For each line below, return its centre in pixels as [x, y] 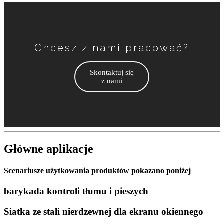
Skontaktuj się [112, 72]
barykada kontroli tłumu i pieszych [76, 191]
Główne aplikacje [49, 149]
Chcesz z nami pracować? [112, 48]
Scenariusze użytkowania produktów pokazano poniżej [97, 170]
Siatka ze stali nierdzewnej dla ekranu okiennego [104, 211]
